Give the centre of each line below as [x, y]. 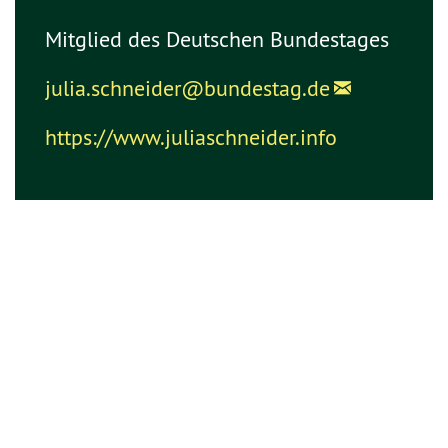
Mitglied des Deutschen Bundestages [217, 39]
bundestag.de [267, 88]
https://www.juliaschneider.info [191, 137]
